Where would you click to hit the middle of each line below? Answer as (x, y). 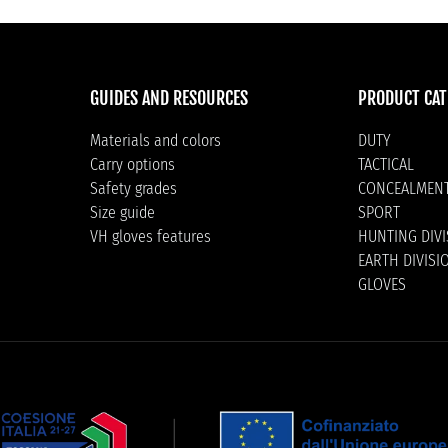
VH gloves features (150, 236)
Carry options (132, 164)
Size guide (122, 212)
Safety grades (133, 188)
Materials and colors (155, 140)
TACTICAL (386, 164)
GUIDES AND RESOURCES (168, 98)
